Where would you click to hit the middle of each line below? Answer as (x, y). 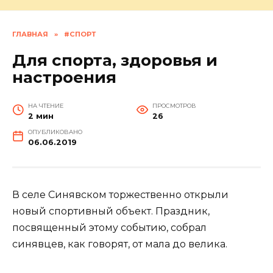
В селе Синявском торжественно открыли (120, 195)
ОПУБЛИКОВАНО (55, 132)
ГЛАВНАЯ (30, 34)
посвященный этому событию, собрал (109, 228)
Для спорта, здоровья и (115, 61)
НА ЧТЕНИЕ (45, 106)
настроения (64, 78)
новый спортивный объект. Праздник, (111, 211)
